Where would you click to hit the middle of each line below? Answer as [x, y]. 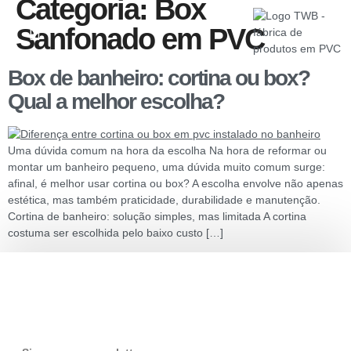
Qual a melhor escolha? [116, 101]
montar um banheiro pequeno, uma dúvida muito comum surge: [166, 167]
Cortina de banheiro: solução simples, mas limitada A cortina [157, 216]
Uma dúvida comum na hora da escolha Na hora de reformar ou [167, 150]
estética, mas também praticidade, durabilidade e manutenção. [164, 200]
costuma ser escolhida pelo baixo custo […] [116, 233]
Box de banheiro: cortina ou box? [159, 78]
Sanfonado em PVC [140, 39]
